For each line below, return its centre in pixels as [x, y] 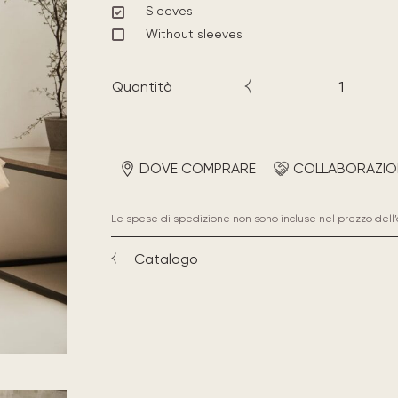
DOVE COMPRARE [197, 168]
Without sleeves [194, 33]
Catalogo [166, 259]
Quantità [142, 87]
